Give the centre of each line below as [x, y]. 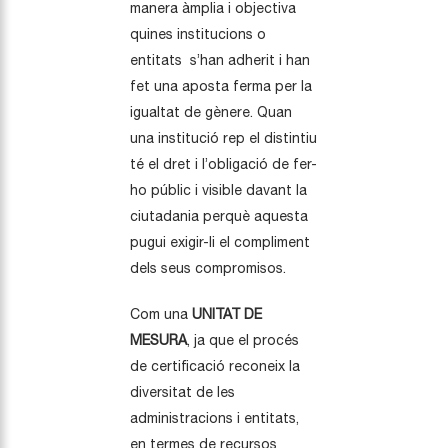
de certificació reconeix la [215, 366]
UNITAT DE [227, 314]
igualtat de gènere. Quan [211, 112]
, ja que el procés [243, 340]
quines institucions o [198, 34]
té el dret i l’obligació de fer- [223, 164]
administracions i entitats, [214, 418]
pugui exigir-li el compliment [220, 242]
